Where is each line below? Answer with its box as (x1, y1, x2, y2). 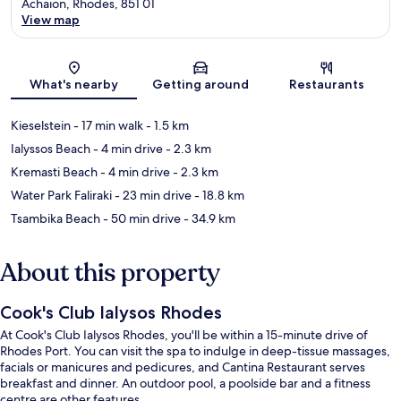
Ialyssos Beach (11, 140, 90, 157)
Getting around (151, 75, 249, 92)
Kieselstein (11, 116, 71, 133)
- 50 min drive (100, 209, 181, 226)
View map (21, 11, 80, 28)
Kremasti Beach (11, 163, 98, 180)
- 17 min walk (71, 116, 143, 133)
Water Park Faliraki (11, 186, 112, 203)
